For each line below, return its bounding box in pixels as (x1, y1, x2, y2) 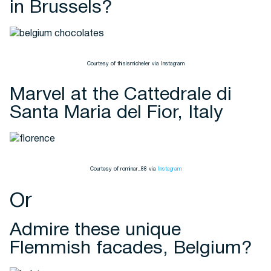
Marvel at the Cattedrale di (10, 87, 232, 104)
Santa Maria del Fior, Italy (10, 105, 223, 122)
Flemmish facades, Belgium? (10, 240, 252, 258)
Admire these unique (10, 222, 181, 240)
